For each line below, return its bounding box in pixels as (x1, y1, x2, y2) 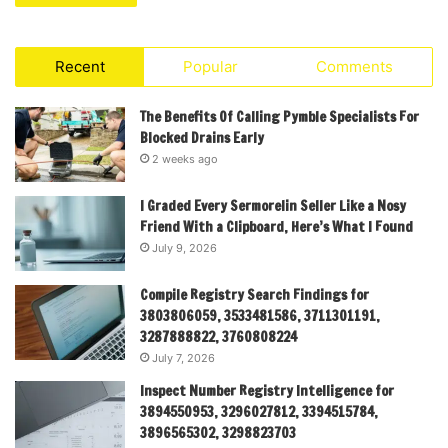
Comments (316, 57, 393, 77)
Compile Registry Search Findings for (140, 285, 369, 306)
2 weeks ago (152, 152, 218, 167)
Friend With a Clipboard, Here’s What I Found (140, 217, 413, 238)
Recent (55, 57, 105, 77)
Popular (183, 57, 238, 77)
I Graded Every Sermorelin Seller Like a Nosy (140, 196, 406, 217)
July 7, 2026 (152, 351, 215, 366)
